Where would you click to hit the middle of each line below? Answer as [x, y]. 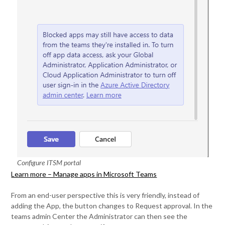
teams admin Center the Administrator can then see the [99, 216]
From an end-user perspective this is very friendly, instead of [105, 195]
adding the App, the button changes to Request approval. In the [112, 205]
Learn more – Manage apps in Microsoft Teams [84, 174]
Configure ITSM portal [49, 163]
